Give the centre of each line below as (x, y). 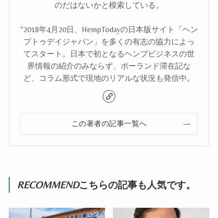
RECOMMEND (48, 185)
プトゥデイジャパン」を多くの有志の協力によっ (109, 42)
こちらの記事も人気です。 (137, 185)
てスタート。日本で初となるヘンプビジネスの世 (109, 54)
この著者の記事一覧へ (109, 123)
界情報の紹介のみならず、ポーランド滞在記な (109, 66)
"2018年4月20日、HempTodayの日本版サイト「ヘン (109, 30)
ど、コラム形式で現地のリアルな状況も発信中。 (109, 78)
